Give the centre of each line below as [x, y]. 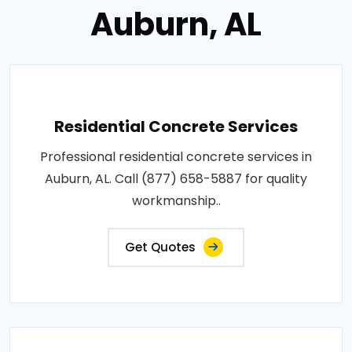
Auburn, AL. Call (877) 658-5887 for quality [176, 179]
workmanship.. [176, 201]
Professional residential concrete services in [176, 157]
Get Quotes [160, 247]
